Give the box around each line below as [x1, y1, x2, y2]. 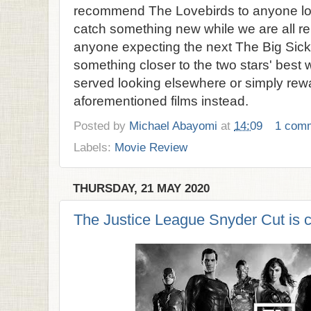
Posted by [74, 118, 129, 133]
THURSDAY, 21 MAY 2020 [73, 181, 210, 195]
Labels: [74, 140, 115, 154]
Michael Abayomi [129, 118, 217, 133]
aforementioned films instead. [74, 94, 249, 109]
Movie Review [115, 140, 187, 154]
